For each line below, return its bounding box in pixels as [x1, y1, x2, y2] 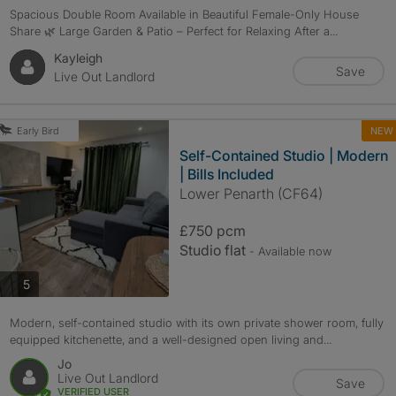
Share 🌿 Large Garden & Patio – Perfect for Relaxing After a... [9, 24, 338, 38]
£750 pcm [179, 222, 246, 240]
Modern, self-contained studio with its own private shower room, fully [9, 316, 384, 330]
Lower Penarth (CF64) [179, 185, 323, 202]
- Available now [248, 244, 331, 258]
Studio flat [179, 241, 249, 259]
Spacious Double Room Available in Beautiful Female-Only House [9, 7, 359, 21]
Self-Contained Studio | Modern [179, 147, 388, 164]
